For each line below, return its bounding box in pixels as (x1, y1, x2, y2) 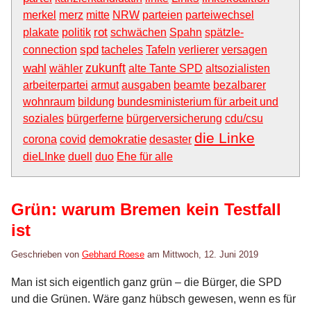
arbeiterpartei (23, 79, 88, 92)
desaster (149, 133, 192, 146)
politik (62, 26, 91, 39)
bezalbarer (213, 79, 266, 92)
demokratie (89, 132, 146, 146)
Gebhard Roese (82, 249, 144, 260)
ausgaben (121, 79, 171, 92)
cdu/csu (225, 112, 263, 125)
